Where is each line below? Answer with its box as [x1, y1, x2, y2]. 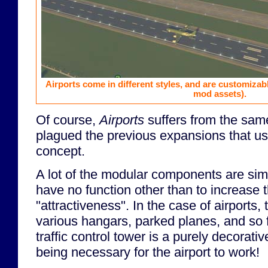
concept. [36, 143, 85, 159]
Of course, [36, 112, 99, 127]
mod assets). [193, 89, 246, 99]
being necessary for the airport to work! [36, 245, 260, 260]
